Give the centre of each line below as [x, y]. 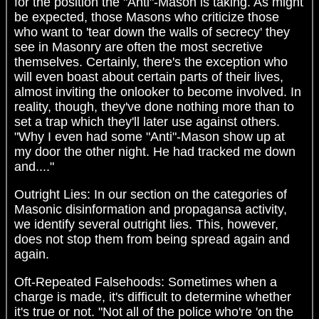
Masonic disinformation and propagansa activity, [151, 209]
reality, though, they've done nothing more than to [154, 106]
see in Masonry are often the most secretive [138, 47]
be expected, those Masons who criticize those [147, 17]
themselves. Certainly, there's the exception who [151, 62]
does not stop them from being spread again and [152, 239]
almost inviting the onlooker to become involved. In [158, 91]
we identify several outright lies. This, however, [146, 224]
